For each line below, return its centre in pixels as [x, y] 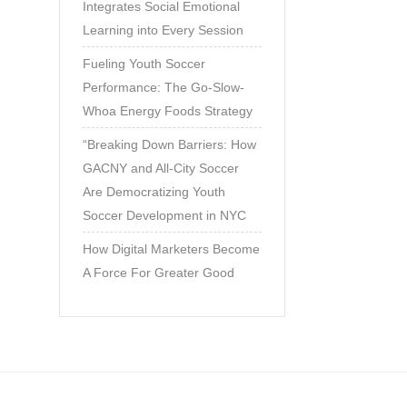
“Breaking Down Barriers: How [169, 144]
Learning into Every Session [163, 30]
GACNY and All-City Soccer [160, 168]
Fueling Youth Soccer [144, 64]
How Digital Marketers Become [171, 249]
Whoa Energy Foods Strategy [167, 111]
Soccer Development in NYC [164, 215]
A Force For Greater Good [158, 273]
